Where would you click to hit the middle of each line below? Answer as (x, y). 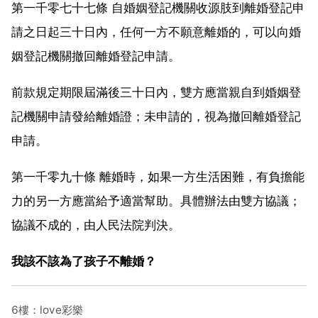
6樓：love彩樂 (47, 309)
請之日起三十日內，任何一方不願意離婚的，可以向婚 (156, 32)
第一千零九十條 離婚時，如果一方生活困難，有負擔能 (158, 176)
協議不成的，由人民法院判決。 (96, 225)
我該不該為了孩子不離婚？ (84, 261)
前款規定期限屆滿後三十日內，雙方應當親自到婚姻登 (156, 92)
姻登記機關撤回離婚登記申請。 (96, 56)
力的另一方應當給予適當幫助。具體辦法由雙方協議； (156, 201)
